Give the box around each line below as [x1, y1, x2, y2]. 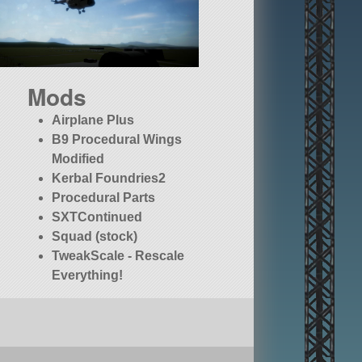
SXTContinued [52, 210, 143, 225]
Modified [52, 152, 105, 166]
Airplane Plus [52, 113, 135, 128]
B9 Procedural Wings [52, 133, 183, 147]
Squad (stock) [52, 229, 138, 244]
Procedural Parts [52, 191, 156, 205]
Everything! [52, 268, 124, 283]
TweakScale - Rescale [52, 249, 185, 263]
